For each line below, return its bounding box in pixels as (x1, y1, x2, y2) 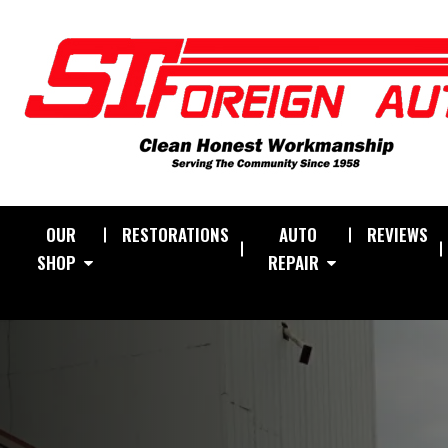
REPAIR (268, 250, 320, 275)
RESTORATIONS (122, 222, 229, 247)
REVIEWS (367, 222, 429, 247)
